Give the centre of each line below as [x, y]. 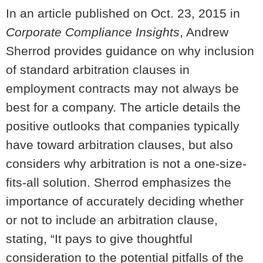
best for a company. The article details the [123, 107]
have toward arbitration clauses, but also [119, 145]
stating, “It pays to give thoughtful [99, 239]
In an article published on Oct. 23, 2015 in [123, 13]
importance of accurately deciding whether [125, 201]
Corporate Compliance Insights [93, 32]
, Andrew [204, 32]
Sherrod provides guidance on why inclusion [130, 51]
